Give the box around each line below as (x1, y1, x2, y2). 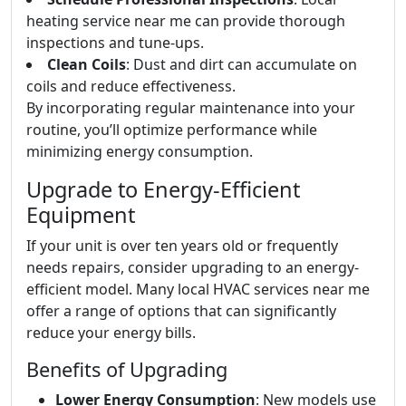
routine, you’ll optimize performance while (26, 119, 317, 140)
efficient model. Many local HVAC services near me (26, 278, 370, 299)
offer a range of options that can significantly (26, 300, 336, 321)
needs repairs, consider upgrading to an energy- (26, 256, 359, 277)
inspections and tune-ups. (26, 32, 204, 53)
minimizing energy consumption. (26, 140, 253, 161)
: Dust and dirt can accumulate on (126, 53, 357, 74)
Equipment (26, 199, 135, 229)
